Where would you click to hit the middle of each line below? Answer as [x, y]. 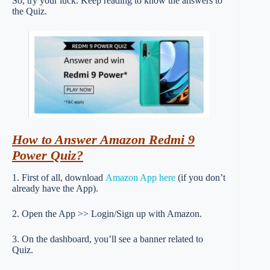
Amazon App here [140, 177]
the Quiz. [30, 11]
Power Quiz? [48, 155]
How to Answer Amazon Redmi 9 [103, 140]
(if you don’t [200, 177]
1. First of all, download [59, 177]
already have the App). [55, 188]
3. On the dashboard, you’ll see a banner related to [108, 239]
